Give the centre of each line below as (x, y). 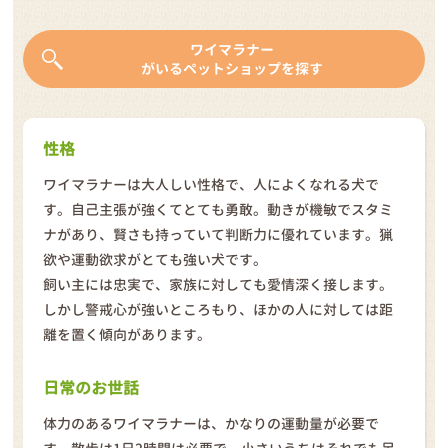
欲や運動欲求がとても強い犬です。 (155, 259)
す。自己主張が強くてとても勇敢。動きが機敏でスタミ (218, 209)
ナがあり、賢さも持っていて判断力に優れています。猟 (218, 234)
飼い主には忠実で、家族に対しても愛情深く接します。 (218, 284)
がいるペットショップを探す (231, 68)
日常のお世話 (91, 387)
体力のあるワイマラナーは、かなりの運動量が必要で (211, 423)
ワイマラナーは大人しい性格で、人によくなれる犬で (211, 184)
